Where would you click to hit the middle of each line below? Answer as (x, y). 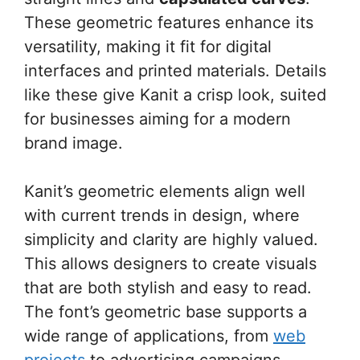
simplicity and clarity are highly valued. (171, 239)
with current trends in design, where (162, 215)
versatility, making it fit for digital (148, 46)
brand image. (74, 143)
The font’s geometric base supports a (166, 311)
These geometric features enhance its (169, 22)
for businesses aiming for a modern (157, 119)
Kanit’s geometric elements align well (165, 191)
